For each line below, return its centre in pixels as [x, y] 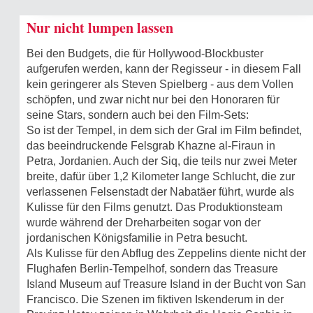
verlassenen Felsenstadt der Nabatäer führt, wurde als [160, 192]
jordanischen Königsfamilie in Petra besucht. [137, 238]
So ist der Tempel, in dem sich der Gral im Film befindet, [164, 130]
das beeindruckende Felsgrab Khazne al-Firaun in [151, 146]
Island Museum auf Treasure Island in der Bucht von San [166, 284]
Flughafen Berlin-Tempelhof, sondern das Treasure [152, 269]
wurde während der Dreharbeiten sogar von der [144, 223]
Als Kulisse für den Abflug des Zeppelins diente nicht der [166, 253]
